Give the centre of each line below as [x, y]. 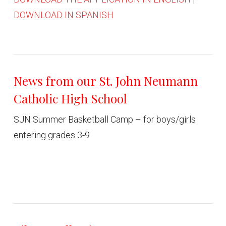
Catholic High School [70, 98]
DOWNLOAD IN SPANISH [63, 15]
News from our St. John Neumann [105, 81]
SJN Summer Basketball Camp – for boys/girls [104, 119]
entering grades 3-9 [51, 135]
